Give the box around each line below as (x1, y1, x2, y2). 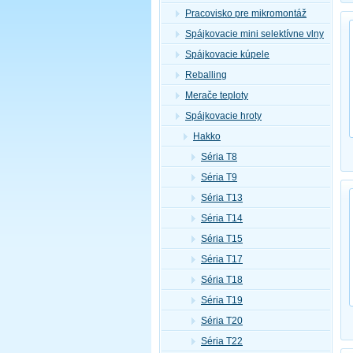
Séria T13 (201, 192, 243, 203)
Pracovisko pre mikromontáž (185, 8, 307, 19)
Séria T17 (201, 254, 243, 265)
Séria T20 (201, 315, 243, 326)
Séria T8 (201, 151, 237, 162)
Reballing (185, 69, 227, 80)
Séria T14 (201, 213, 243, 224)
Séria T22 (201, 336, 243, 347)
